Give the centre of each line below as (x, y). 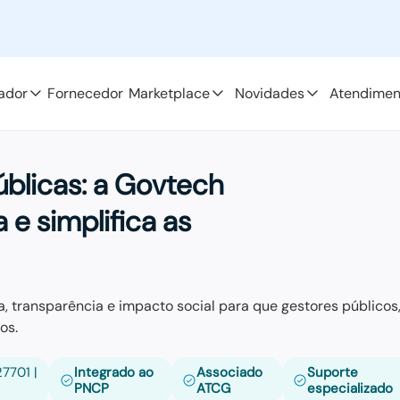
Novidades (270, 93)
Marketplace (170, 93)
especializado (350, 388)
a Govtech (158, 185)
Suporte (333, 372)
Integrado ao (114, 372)
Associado (230, 372)
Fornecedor (86, 93)
